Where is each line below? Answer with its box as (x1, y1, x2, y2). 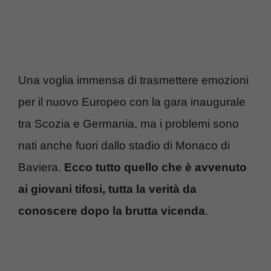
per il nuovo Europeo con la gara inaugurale (18, 96, 246, 109)
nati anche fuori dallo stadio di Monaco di (18, 139, 230, 152)
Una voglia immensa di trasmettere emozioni (18, 74, 249, 87)
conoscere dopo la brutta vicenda (18, 204, 205, 218)
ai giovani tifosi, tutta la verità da (18, 183, 197, 196)
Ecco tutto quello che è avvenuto (64, 161, 247, 174)
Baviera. (18, 161, 64, 174)
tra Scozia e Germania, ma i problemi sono (18, 117, 239, 131)
